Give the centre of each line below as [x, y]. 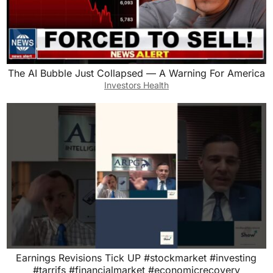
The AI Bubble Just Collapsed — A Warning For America [136, 73]
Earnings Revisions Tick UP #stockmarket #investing [136, 258]
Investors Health [136, 85]
